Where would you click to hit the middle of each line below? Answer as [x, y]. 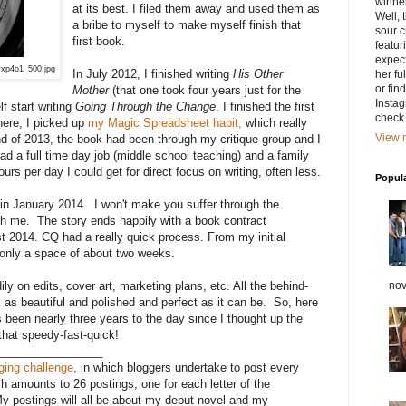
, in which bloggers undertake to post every [186, 368]
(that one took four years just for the [205, 91]
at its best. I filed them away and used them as [197, 9]
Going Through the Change [145, 107]
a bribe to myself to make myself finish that [187, 25]
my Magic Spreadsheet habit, [165, 123]
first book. [99, 42]
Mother [91, 91]
